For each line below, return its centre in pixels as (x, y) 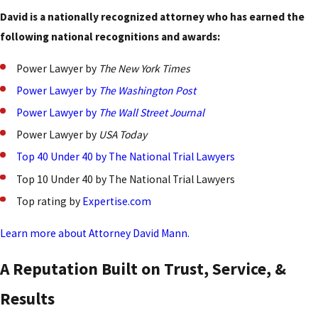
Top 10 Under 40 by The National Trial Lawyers (126, 179)
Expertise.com (117, 201)
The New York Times (145, 69)
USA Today (123, 135)
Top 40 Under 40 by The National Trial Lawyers (126, 157)
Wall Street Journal (161, 113)
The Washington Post (148, 91)
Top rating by (50, 201)
